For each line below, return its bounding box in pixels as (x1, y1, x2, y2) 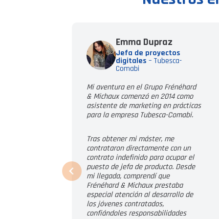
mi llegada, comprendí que (87, 171, 170, 181)
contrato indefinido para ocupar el (87, 153, 194, 163)
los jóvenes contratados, (87, 199, 164, 209)
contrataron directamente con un (87, 143, 191, 153)
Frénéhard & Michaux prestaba (87, 180, 183, 191)
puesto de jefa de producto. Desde (87, 162, 195, 172)
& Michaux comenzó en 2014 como (87, 91, 193, 102)
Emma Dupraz (116, 36, 173, 48)
